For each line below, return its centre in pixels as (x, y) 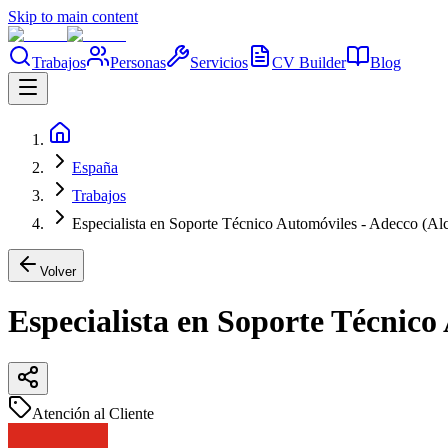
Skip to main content (73, 16)
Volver (58, 271)
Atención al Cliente (93, 413)
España (95, 167)
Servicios (219, 62)
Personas (138, 62)
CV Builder (309, 62)
